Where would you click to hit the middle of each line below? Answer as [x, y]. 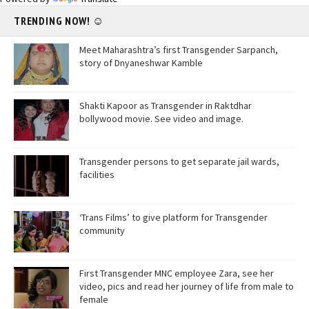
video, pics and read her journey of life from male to [187, 286]
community [102, 230]
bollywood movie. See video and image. [161, 119]
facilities [97, 175]
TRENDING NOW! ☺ [59, 21]
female [94, 299]
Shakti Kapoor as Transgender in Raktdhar [166, 106]
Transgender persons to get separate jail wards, [179, 161]
